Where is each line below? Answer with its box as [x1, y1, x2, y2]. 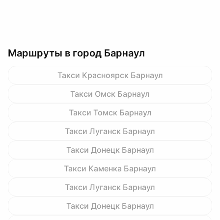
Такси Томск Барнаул [68, 108, 152, 117]
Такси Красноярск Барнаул [57, 70, 163, 80]
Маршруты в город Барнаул [8, 47, 145, 59]
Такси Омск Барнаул [70, 89, 150, 99]
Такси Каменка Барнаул [64, 164, 156, 173]
